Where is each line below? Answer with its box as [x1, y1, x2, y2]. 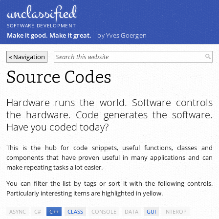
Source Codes [6, 67, 111, 88]
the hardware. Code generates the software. [6, 108, 213, 121]
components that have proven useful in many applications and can [6, 153, 213, 162]
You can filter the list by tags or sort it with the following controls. [6, 178, 213, 188]
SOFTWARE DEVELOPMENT [7, 22, 76, 29]
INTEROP [164, 207, 187, 215]
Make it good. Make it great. [7, 31, 91, 40]
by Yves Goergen [97, 31, 147, 40]
